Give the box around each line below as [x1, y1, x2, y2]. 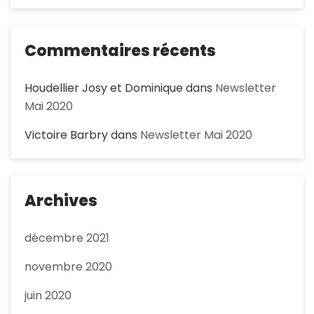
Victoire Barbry [25, 127, 108, 144]
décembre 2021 [25, 230, 109, 247]
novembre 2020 [25, 259, 112, 275]
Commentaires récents [25, 40, 216, 62]
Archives [25, 190, 97, 212]
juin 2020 [25, 287, 71, 304]
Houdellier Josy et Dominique [25, 80, 183, 97]
